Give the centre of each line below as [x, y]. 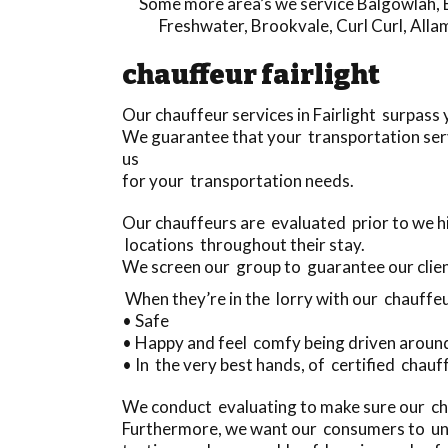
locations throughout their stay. [243, 244]
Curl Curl [369, 25]
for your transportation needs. [238, 180]
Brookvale [290, 25]
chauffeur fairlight [251, 74]
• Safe [147, 320]
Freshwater [201, 25]
